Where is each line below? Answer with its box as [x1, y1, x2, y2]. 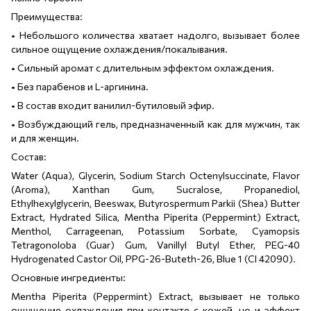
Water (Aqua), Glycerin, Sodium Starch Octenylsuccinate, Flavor [11, 169, 300, 181]
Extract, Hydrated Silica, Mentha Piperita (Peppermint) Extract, [11, 210, 300, 223]
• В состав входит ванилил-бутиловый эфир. [11, 99, 215, 111]
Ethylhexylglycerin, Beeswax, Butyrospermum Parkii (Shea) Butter [11, 196, 300, 209]
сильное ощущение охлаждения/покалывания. [11, 42, 228, 55]
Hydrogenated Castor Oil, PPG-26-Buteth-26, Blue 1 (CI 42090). [11, 252, 296, 264]
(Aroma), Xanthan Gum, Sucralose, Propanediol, [11, 183, 300, 195]
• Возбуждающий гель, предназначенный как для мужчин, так [11, 117, 300, 130]
